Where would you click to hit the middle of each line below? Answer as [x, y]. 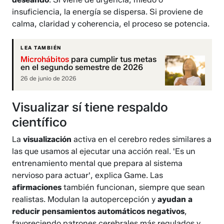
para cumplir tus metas [113, 59]
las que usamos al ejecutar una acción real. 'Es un [104, 151]
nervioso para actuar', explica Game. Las [88, 175]
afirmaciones [38, 187]
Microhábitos [45, 59]
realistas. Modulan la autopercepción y [85, 199]
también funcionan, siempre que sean [134, 187]
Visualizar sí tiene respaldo [90, 107]
